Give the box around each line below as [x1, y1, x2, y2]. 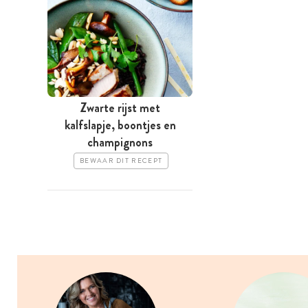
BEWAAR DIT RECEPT [80, 156, 163, 166]
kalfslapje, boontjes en [64, 116, 176, 135]
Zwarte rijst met [80, 99, 160, 118]
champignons [87, 133, 153, 152]
